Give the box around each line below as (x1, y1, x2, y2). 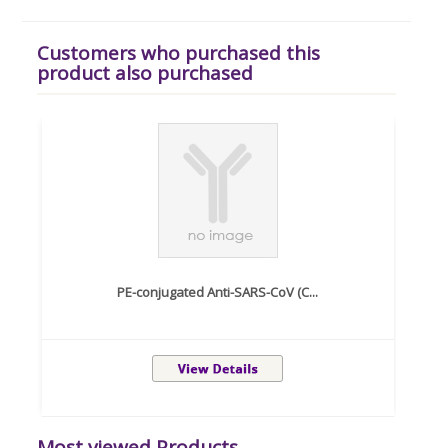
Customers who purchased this (37, 39, 320, 66)
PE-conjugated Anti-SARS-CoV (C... (117, 282, 319, 301)
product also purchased (37, 59, 253, 86)
